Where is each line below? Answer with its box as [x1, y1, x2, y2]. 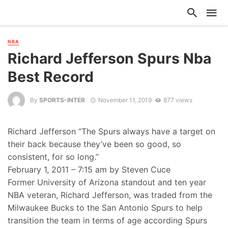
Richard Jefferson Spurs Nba [8, 50, 211, 68]
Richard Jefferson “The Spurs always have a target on [8, 126, 215, 137]
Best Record [8, 68, 94, 86]
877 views [163, 96, 192, 104]
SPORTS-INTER [39, 96, 85, 104]
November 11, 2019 [98, 96, 152, 104]
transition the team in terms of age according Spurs [8, 215, 207, 226]
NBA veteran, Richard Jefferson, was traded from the [8, 190, 212, 201]
